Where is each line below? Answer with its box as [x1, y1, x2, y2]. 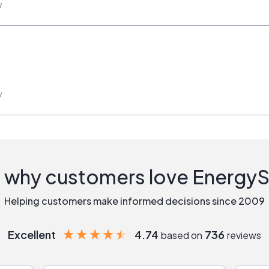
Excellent [8, 227, 56, 241]
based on [161, 228, 204, 241]
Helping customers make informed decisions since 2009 [4, 194, 265, 207]
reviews [227, 228, 261, 241]
